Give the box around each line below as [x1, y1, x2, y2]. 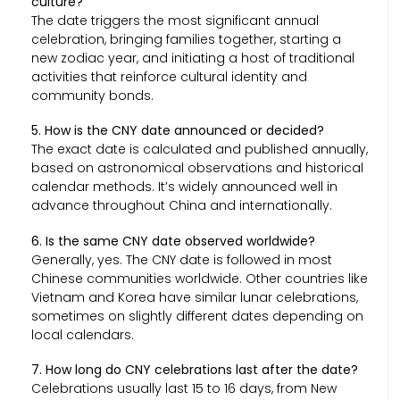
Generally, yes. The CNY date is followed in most [31, 250, 332, 269]
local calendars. [31, 325, 134, 344]
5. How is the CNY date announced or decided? [31, 121, 324, 140]
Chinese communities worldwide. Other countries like [31, 269, 368, 287]
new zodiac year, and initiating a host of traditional [31, 49, 354, 68]
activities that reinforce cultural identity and [31, 68, 307, 87]
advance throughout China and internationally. [31, 196, 332, 215]
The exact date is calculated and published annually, [31, 140, 368, 159]
